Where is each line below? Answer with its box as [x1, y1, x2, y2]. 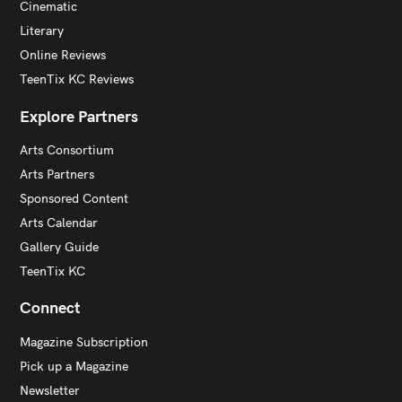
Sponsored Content [20, 189, 128, 206]
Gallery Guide [20, 238, 99, 255]
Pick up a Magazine [20, 357, 128, 374]
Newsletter [20, 381, 80, 398]
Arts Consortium [20, 141, 114, 158]
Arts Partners [20, 165, 94, 182]
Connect [20, 297, 81, 319]
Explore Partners [20, 105, 138, 127]
